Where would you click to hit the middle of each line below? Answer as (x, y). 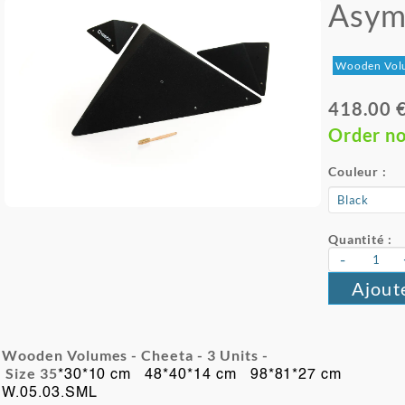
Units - (242, 355)
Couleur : (358, 171)
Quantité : (360, 239)
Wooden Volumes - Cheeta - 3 (109, 355)
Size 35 (30, 373)
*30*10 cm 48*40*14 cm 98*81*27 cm (200, 375)
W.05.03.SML (50, 393)
